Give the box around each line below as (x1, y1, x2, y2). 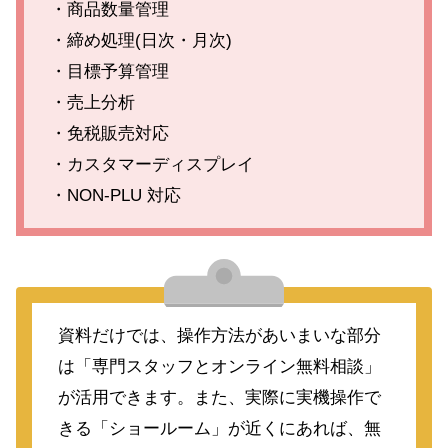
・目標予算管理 (49, 62, 169, 82)
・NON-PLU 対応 (49, 186, 181, 206)
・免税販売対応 (49, 124, 169, 144)
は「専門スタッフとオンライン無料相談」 (57, 357, 381, 377)
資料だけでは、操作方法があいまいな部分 (57, 326, 381, 346)
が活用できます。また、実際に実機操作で (57, 388, 381, 408)
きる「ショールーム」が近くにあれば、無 (57, 419, 381, 439)
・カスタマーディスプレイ (49, 155, 254, 175)
